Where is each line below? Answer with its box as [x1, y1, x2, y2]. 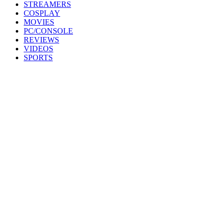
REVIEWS [24, 36, 59, 44]
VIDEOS [24, 44, 53, 53]
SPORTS [24, 53, 53, 62]
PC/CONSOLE [24, 27, 73, 35]
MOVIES [24, 18, 54, 26]
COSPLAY [24, 9, 60, 17]
